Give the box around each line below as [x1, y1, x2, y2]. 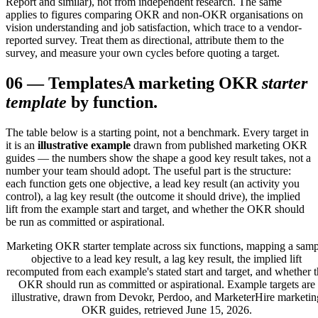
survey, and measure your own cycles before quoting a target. [6, 46, 280, 59]
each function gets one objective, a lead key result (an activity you [6, 177, 300, 190]
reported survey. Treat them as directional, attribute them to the [6, 33, 284, 46]
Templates [48, 73, 123, 92]
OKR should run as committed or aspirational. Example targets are [18, 278, 315, 290]
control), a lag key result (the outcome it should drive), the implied [6, 190, 300, 202]
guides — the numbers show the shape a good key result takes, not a [6, 151, 311, 164]
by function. [71, 92, 158, 111]
